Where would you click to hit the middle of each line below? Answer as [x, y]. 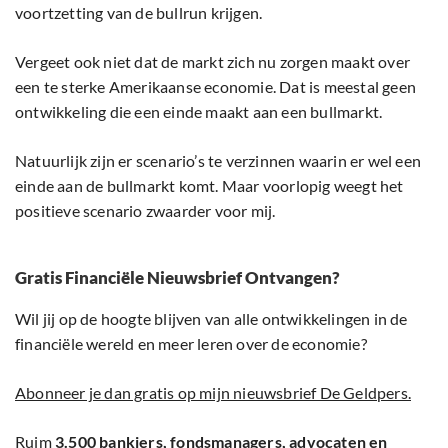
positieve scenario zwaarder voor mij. [145, 210]
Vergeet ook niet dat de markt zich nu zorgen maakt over [213, 61]
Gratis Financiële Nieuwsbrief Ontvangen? [177, 277]
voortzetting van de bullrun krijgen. [139, 12]
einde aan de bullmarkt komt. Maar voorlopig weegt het [209, 185]
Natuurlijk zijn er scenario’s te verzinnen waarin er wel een [218, 160]
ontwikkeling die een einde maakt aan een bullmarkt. [199, 111]
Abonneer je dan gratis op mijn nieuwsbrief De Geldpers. [213, 392]
